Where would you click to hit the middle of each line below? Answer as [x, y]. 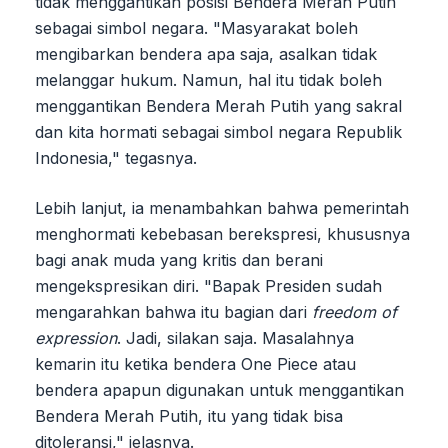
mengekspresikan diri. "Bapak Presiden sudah [208, 285]
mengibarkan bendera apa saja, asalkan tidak [206, 53]
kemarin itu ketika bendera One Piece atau [195, 363]
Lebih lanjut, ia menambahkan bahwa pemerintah [222, 207]
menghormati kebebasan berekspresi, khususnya [222, 233]
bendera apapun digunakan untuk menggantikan [219, 389]
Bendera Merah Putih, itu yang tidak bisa [189, 415]
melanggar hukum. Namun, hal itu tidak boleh [208, 79]
